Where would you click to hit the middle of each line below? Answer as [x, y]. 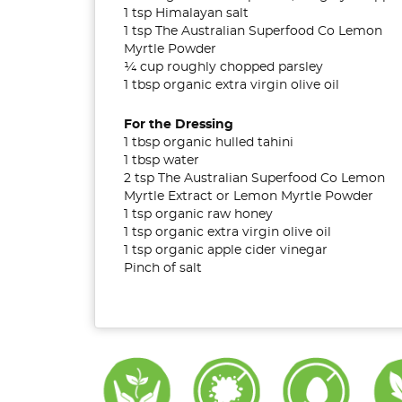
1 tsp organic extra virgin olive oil [227, 232]
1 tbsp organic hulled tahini [209, 142]
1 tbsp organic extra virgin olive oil [232, 85]
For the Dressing [179, 124]
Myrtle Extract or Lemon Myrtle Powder [249, 196]
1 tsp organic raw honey [198, 214]
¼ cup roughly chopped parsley [223, 67]
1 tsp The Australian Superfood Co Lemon [253, 31]
